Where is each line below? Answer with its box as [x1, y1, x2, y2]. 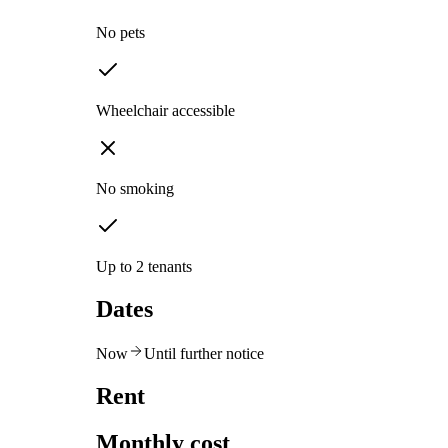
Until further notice [144, 344, 264, 362]
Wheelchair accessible [96, 102, 235, 120]
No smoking [96, 180, 174, 198]
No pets [96, 24, 145, 42]
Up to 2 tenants [96, 258, 192, 276]
